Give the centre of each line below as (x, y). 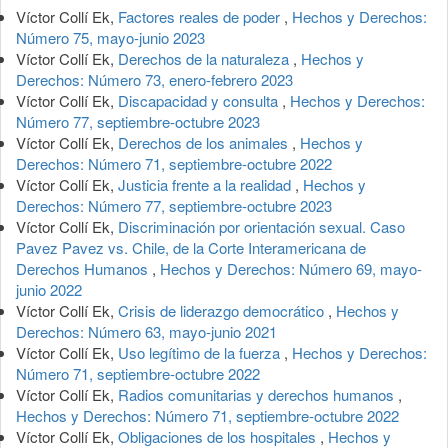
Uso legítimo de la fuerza (201, 352)
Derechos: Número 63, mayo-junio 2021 (146, 331)
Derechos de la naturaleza (205, 58)
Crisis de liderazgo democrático (223, 310)
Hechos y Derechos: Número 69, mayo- (291, 268)
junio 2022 (49, 289)
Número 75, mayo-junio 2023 (110, 37)
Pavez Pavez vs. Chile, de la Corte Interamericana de (191, 247)
